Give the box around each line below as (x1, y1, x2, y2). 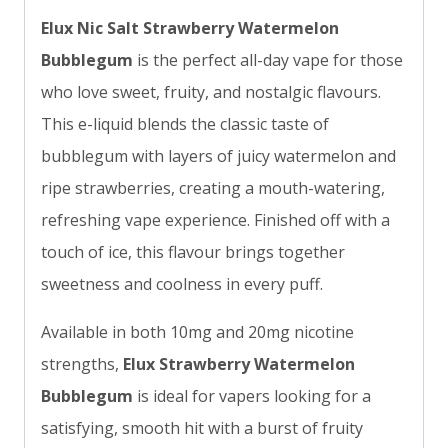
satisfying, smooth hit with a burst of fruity (41, 417, 363, 440)
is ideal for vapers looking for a (133, 385, 371, 408)
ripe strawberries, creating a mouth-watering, (41, 177, 385, 200)
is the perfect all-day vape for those (133, 49, 403, 72)
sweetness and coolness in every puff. (41, 273, 323, 296)
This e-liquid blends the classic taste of (41, 113, 329, 136)
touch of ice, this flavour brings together (41, 241, 345, 264)
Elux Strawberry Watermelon (123, 353, 355, 376)
